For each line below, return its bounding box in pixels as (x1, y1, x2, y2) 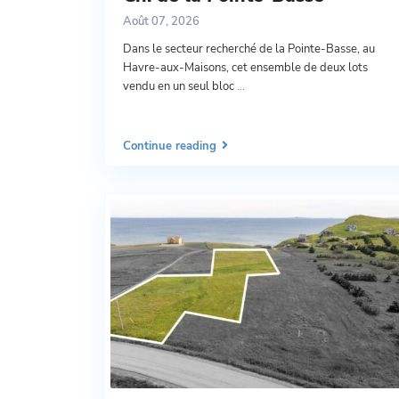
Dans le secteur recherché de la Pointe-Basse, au (123, 41, 375, 58)
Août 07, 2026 (123, 13, 199, 30)
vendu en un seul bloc (123, 78, 237, 95)
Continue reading (123, 138, 216, 154)
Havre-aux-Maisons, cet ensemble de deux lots (123, 60, 368, 77)
